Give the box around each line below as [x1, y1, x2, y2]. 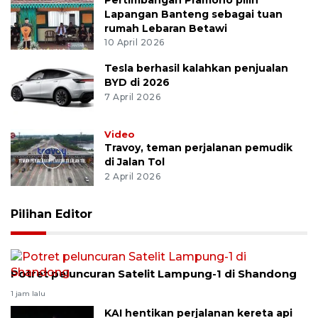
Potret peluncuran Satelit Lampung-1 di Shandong [11, 267, 297, 281]
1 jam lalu [11, 289, 45, 299]
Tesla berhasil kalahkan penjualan [104, 62, 289, 75]
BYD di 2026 [104, 76, 170, 89]
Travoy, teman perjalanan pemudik [104, 141, 293, 155]
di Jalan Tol [104, 155, 165, 169]
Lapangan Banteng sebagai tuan [104, 7, 283, 21]
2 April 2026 [104, 171, 161, 182]
